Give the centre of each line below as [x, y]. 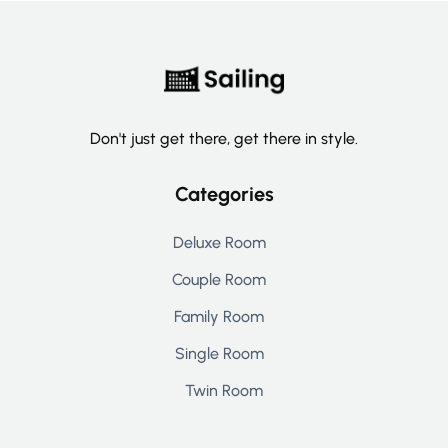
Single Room [219, 353]
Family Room [219, 316]
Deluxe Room [219, 242]
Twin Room [224, 390]
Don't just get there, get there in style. [224, 138]
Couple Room [219, 279]
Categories [224, 193]
